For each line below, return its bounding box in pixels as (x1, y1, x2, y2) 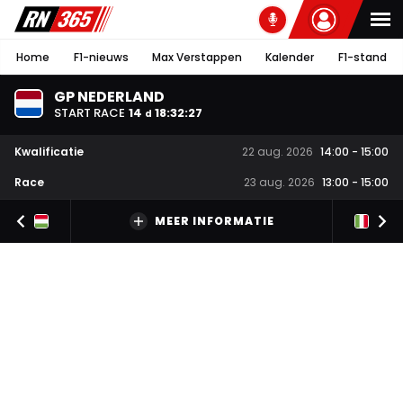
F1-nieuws (73, 49, 129, 65)
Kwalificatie (14, 143, 84, 159)
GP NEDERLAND (54, 85, 165, 107)
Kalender (265, 49, 315, 65)
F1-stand (337, 49, 387, 65)
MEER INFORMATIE (154, 213, 274, 229)
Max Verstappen (151, 49, 242, 65)
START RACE (54, 103, 125, 121)
